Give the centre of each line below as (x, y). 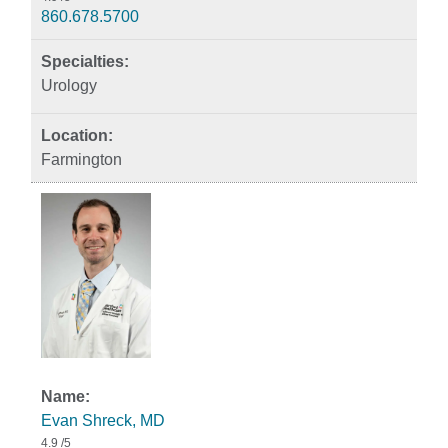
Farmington (81, 159)
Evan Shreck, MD (103, 420)
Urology (69, 85)
